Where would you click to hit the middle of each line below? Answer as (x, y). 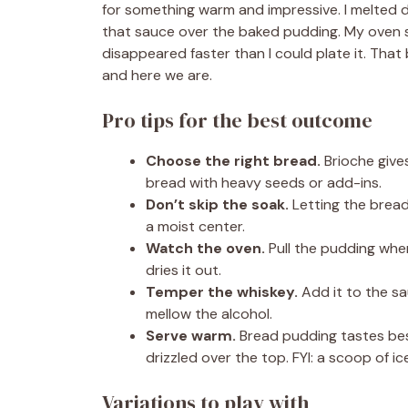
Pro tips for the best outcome (237, 120)
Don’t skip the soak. (217, 204)
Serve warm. (191, 336)
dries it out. (184, 270)
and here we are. (157, 75)
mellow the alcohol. (209, 314)
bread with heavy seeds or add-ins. (264, 183)
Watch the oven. (205, 248)
